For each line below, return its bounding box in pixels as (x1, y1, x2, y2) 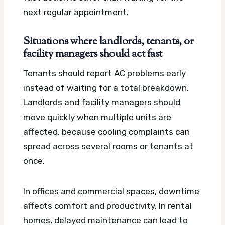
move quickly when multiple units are (23, 112, 171, 123)
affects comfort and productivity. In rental (23, 201, 192, 211)
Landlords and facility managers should (23, 97, 180, 108)
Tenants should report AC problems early (23, 68, 186, 79)
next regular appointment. (23, 7, 129, 18)
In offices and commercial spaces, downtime (23, 186, 199, 197)
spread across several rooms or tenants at (23, 141, 193, 152)
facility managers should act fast (23, 47, 162, 62)
